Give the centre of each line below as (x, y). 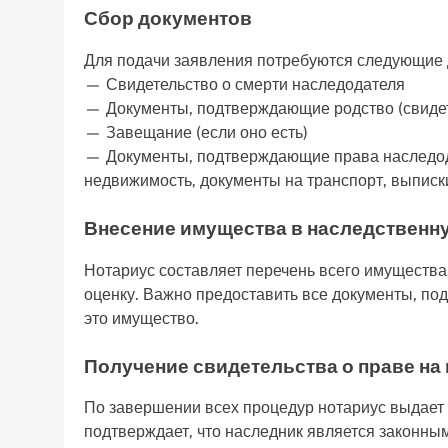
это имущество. (141, 318)
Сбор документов (168, 18)
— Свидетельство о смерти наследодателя (244, 84)
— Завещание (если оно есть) (196, 132)
